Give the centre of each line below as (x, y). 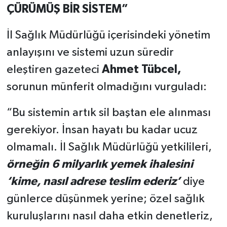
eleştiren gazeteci (54, 70)
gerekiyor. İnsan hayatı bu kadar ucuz (102, 130)
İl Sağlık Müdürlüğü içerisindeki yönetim (108, 35)
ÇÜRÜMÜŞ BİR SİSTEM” (67, 10)
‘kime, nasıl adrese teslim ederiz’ (93, 182)
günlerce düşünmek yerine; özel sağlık (105, 199)
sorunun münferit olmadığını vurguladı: (106, 87)
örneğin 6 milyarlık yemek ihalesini (100, 165)
